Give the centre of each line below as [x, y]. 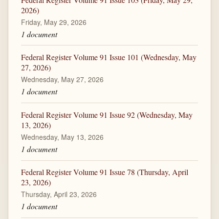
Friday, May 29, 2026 [54, 22]
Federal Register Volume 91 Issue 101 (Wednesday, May [109, 57]
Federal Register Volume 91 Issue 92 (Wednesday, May [107, 114]
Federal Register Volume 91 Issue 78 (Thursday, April [104, 172]
